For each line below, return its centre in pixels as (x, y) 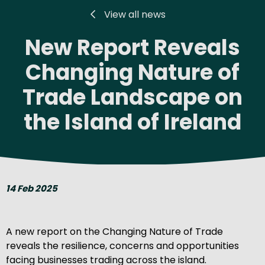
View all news (135, 14)
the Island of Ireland (132, 122)
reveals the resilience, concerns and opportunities (122, 245)
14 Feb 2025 (32, 188)
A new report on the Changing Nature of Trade (114, 231)
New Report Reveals (132, 47)
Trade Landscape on (132, 97)
